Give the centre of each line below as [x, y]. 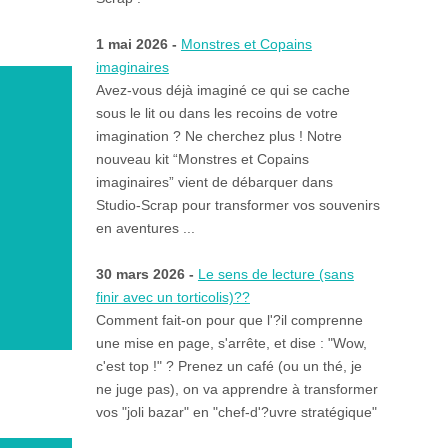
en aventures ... [145, 228]
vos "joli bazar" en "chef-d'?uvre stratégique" [236, 412]
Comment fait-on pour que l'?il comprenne [229, 320]
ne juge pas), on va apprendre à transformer [236, 389]
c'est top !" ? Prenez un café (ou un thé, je [228, 366]
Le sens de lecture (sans [275, 274]
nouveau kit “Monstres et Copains [202, 159]
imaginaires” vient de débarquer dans [214, 182]
